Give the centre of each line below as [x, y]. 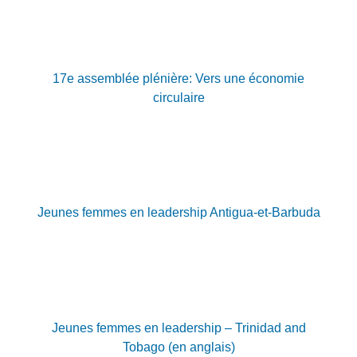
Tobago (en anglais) [178, 347]
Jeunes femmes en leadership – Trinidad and [178, 328]
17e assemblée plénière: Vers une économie [178, 78]
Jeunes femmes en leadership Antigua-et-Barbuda [178, 213]
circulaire [178, 97]
